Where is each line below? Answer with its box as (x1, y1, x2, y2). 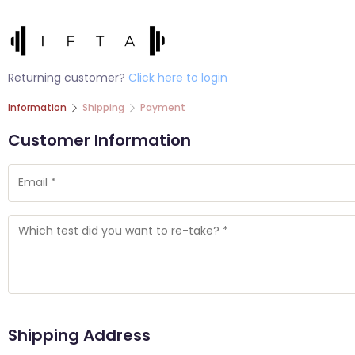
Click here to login (128, 69, 227, 86)
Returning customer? (8, 69, 128, 86)
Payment (140, 100, 185, 114)
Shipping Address (8, 323, 151, 346)
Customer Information (8, 128, 191, 151)
